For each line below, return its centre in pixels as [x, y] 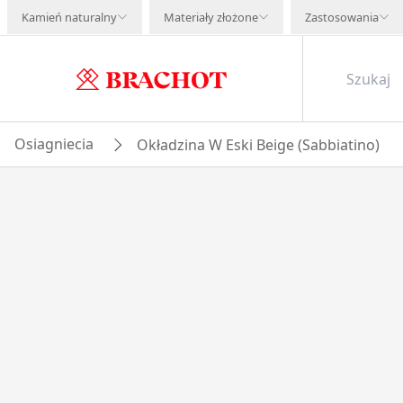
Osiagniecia [54, 144]
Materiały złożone [211, 17]
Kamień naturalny [69, 17]
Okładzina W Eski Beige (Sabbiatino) [258, 144]
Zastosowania [342, 17]
